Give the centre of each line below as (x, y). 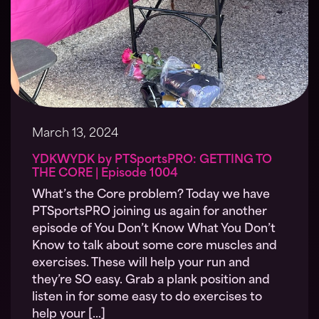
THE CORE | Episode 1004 (105, 174)
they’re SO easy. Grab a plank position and (151, 281)
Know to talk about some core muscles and (155, 247)
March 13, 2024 (75, 134)
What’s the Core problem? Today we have (151, 195)
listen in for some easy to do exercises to (147, 298)
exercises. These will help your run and (141, 264)
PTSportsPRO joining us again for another (150, 213)
